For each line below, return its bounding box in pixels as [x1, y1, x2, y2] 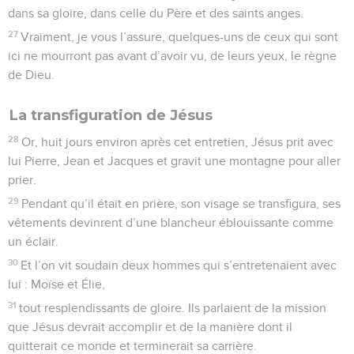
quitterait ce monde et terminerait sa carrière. [8, 339, 257, 352]
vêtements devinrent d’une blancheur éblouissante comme [8, 216, 333, 229]
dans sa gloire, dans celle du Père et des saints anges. [8, 6, 303, 20]
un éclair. [8, 235, 58, 248]
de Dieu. [8, 68, 55, 81]
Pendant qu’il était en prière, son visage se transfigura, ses [21, 197, 341, 210]
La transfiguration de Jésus [9, 106, 213, 124]
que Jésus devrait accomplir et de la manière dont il [8, 320, 292, 333]
